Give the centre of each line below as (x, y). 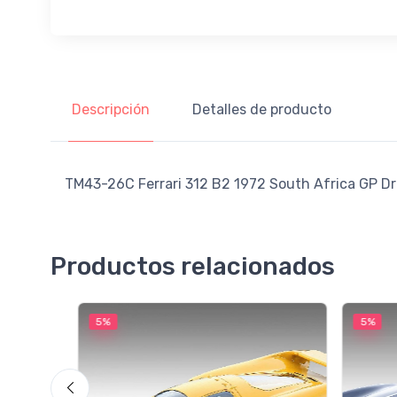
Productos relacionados (193, 266)
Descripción (111, 109)
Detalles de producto (262, 109)
